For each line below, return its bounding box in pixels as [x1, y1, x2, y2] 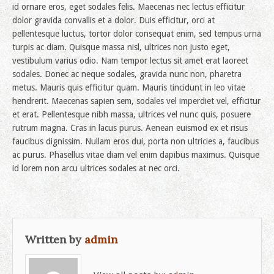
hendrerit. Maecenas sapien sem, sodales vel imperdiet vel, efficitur [12, 96, 261, 106]
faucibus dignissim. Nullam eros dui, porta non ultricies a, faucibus [12, 136, 259, 146]
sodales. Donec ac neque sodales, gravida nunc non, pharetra [12, 69, 242, 79]
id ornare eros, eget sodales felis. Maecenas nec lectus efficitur [12, 2, 245, 12]
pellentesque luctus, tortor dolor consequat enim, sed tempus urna [12, 29, 261, 39]
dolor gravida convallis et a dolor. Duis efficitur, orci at [12, 15, 215, 25]
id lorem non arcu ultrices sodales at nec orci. [12, 163, 180, 173]
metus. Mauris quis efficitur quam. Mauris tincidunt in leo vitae [12, 83, 245, 92]
